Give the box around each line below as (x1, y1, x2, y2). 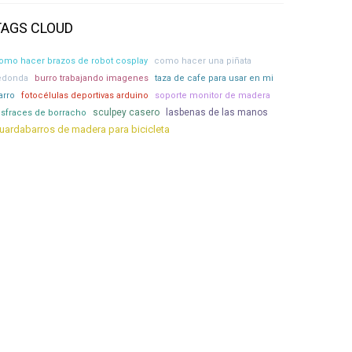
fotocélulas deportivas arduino (21, 90, 148, 101)
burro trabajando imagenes (35, 73, 148, 83)
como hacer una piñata (154, 56, 251, 66)
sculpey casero (93, 107, 159, 118)
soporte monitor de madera (155, 90, 270, 101)
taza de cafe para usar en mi (155, 73, 273, 83)
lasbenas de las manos (166, 107, 268, 118)
